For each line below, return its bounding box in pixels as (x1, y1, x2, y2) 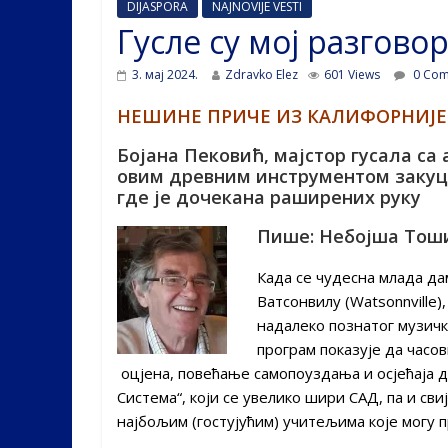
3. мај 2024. (132, 65, 198, 83)
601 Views (324, 65, 380, 83)
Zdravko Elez (225, 65, 298, 83)
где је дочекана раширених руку (117, 184, 421, 209)
